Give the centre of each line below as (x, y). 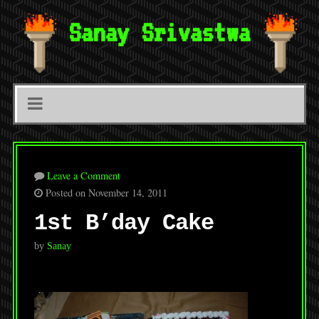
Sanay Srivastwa (159, 32)
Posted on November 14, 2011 (105, 193)
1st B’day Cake (124, 224)
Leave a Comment (83, 176)
